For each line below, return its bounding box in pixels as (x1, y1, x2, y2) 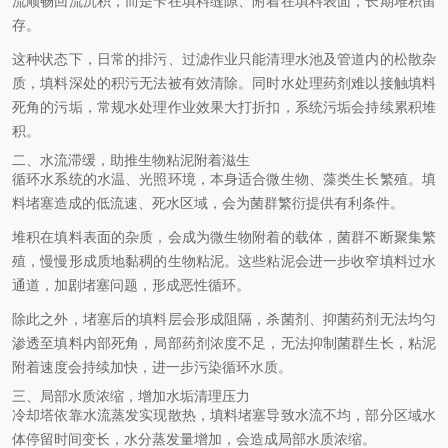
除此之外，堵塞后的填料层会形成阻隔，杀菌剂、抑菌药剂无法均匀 (12, 311, 436, 327)
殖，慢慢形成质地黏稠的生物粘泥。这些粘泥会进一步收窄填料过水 (12, 253, 436, 269)
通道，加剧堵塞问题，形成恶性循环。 (12, 277, 250, 293)
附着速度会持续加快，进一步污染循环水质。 (12, 359, 292, 375)
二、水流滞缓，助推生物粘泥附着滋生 (12, 152, 250, 168)
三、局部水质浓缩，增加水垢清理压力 (12, 388, 250, 404)
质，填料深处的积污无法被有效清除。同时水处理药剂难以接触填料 (12, 75, 436, 91)
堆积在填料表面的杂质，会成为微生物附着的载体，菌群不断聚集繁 (12, 229, 436, 245)
